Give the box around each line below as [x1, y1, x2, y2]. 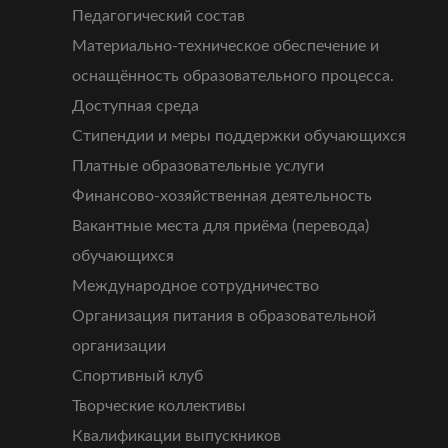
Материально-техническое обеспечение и [72, 38, 379, 55]
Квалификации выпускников [72, 428, 281, 445]
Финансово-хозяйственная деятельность [72, 188, 372, 205]
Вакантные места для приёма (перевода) [72, 218, 369, 235]
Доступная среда [72, 98, 199, 115]
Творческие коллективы [72, 398, 246, 415]
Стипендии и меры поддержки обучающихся [72, 128, 406, 145]
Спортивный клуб [72, 368, 203, 385]
